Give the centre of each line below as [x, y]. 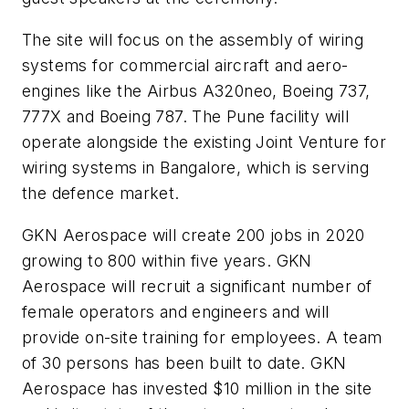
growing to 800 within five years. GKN [167, 260]
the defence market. [101, 194]
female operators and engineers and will [176, 311]
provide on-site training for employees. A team [202, 337]
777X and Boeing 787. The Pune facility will [186, 117]
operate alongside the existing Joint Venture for [204, 142]
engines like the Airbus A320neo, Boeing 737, [196, 91]
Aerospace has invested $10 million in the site [197, 388]
